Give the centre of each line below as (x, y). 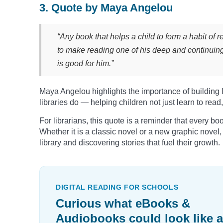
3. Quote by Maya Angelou (106, 7)
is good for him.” (85, 63)
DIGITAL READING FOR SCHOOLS (117, 187)
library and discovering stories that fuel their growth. (130, 142)
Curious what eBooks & (123, 203)
